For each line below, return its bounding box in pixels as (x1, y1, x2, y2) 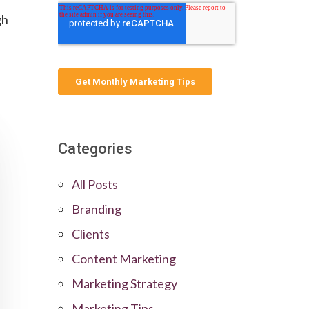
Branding (72, 201, 122, 217)
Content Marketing (72, 250, 177, 266)
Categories (58, 139, 133, 157)
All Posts (72, 176, 119, 192)
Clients (72, 226, 110, 241)
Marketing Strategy (72, 275, 178, 291)
